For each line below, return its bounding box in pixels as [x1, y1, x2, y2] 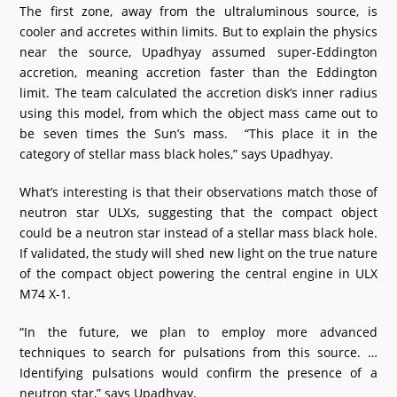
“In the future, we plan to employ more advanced [19, 323, 378, 340]
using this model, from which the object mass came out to [19, 105, 378, 121]
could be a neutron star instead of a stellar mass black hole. [19, 224, 378, 241]
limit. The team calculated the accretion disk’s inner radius [19, 84, 378, 101]
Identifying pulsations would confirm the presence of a [19, 364, 378, 381]
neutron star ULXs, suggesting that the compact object [19, 204, 378, 221]
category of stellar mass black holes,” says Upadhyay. [19, 145, 334, 162]
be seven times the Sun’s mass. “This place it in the [19, 125, 378, 142]
